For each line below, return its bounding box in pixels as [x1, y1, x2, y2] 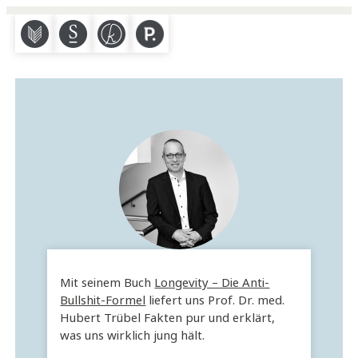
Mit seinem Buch [60, 274, 155, 292]
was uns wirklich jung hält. [60, 327, 205, 344]
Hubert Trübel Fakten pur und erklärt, [60, 309, 276, 327]
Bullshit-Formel [60, 292, 146, 309]
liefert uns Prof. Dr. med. [145, 292, 285, 309]
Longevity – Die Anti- [154, 274, 270, 292]
